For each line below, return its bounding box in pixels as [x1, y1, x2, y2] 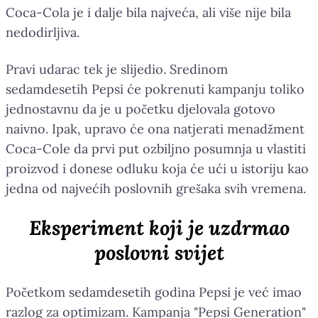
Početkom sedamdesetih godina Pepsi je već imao [6, 283, 302, 300]
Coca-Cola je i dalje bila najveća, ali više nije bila [6, 4, 291, 21]
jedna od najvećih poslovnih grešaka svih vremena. [6, 180, 306, 197]
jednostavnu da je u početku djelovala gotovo [6, 100, 275, 117]
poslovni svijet [94, 239, 224, 265]
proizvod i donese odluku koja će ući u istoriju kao [6, 160, 309, 177]
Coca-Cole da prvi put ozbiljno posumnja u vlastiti [6, 140, 306, 157]
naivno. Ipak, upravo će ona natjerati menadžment [6, 120, 305, 137]
